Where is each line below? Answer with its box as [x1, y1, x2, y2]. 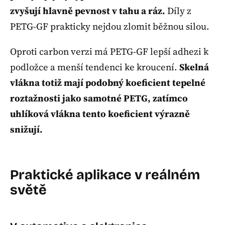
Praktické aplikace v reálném [10, 167, 200, 183]
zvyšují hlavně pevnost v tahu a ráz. [10, 4, 165, 17]
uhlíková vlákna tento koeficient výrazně [10, 107, 190, 121]
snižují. [10, 123, 43, 136]
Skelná [179, 61, 209, 74]
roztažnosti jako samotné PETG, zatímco [10, 92, 188, 105]
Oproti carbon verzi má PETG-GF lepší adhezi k [10, 45, 208, 58]
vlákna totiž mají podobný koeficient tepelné [10, 76, 205, 89]
